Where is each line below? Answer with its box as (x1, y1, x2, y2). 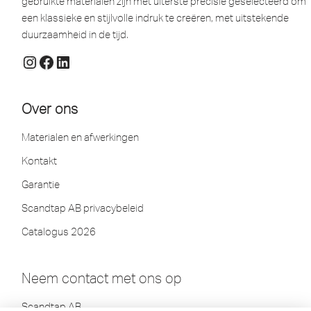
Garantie (22, 178, 60, 191)
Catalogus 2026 (22, 225, 96, 238)
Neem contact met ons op (22, 269, 181, 286)
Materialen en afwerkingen (22, 131, 139, 144)
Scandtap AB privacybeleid (22, 201, 144, 215)
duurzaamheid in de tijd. (22, 28, 128, 41)
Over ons (22, 100, 78, 117)
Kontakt (22, 154, 57, 167)
